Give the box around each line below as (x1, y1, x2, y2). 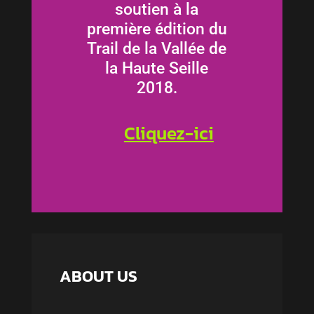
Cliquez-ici (123, 118, 214, 146)
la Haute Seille (105, 59, 209, 78)
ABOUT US (59, 264, 137, 288)
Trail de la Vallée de (87, 39, 227, 58)
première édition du (86, 20, 227, 39)
